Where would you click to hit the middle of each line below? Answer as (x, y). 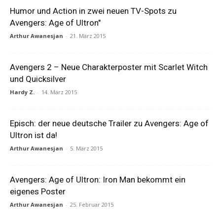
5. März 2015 (86, 148)
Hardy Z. (22, 92)
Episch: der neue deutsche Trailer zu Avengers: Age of (109, 123)
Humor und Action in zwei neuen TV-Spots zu (93, 11)
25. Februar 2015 (92, 204)
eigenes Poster (38, 191)
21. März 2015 (88, 36)
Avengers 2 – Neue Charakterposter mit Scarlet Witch (109, 67)
